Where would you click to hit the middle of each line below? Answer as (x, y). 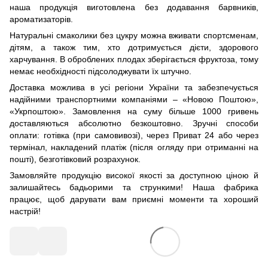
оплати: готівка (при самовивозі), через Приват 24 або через (134, 135)
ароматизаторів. (41, 19)
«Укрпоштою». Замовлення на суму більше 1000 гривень (134, 112)
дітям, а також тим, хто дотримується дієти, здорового (134, 48)
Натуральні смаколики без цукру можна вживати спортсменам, (134, 36)
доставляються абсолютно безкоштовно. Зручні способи (134, 124)
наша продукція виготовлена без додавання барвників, (134, 7)
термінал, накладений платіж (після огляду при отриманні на (134, 147)
